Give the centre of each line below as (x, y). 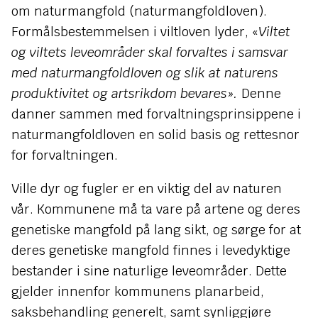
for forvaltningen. (65, 155)
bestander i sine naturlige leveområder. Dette (149, 271)
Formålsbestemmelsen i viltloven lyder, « (135, 32)
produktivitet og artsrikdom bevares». (126, 93)
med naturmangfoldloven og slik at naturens (145, 73)
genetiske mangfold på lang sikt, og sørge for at (156, 230)
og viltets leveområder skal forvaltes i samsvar (150, 52)
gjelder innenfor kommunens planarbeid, (138, 291)
